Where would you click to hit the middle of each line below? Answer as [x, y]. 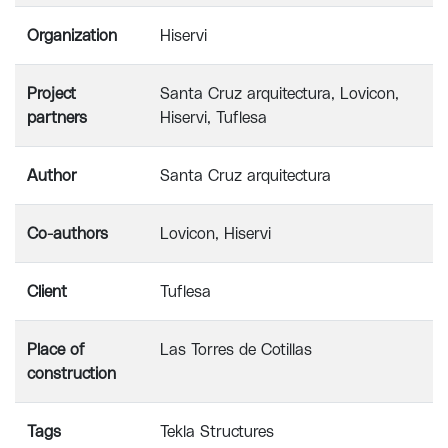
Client [47, 292]
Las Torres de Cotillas [236, 350]
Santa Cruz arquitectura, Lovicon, [279, 94]
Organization [72, 36]
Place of [56, 350]
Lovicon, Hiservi [215, 234]
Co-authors [67, 234]
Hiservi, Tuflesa [213, 118]
